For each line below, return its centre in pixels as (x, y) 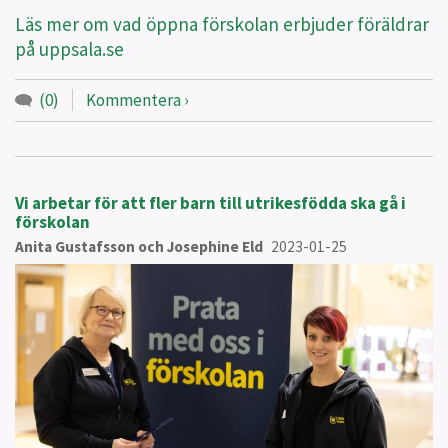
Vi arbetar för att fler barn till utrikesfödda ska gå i (210, 202)
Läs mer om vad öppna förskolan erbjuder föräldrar (222, 23)
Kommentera (133, 100)
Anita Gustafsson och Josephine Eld (139, 246)
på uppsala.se (71, 48)
